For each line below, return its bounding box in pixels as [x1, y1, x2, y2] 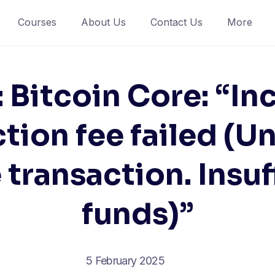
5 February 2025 [85, 254, 165, 267]
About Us [80, 16, 126, 28]
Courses [17, 16, 56, 28]
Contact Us [150, 16, 203, 28]
